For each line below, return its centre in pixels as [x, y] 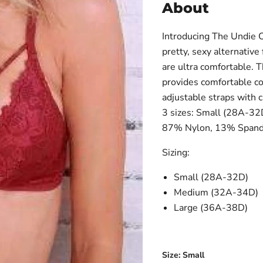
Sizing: [176, 153]
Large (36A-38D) [210, 208]
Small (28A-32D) [211, 177]
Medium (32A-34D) [216, 193]
